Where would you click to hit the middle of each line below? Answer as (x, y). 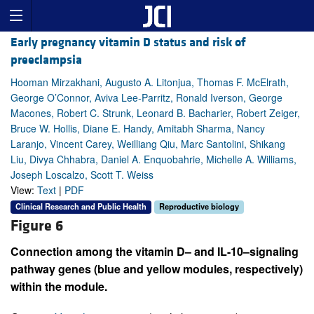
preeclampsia (46, 60)
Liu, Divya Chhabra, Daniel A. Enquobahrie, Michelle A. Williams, (153, 159)
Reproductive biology (199, 206)
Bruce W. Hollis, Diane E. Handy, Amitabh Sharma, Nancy (138, 129)
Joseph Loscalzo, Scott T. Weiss (82, 175)
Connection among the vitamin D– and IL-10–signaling (155, 251)
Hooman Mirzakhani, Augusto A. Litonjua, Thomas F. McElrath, (150, 82)
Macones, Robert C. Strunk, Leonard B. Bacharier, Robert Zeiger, (155, 113)
